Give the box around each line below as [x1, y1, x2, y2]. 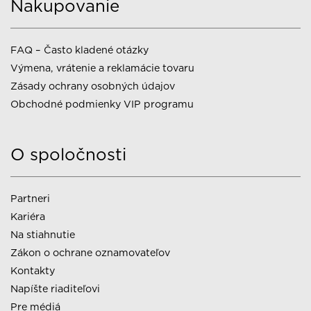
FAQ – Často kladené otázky [10, 43, 149, 56]
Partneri [10, 192, 50, 204]
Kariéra [10, 210, 45, 222]
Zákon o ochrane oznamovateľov [10, 246, 170, 258]
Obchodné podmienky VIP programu [10, 97, 194, 110]
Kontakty [10, 264, 55, 276]
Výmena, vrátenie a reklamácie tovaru [10, 61, 194, 74]
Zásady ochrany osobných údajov [10, 79, 175, 92]
